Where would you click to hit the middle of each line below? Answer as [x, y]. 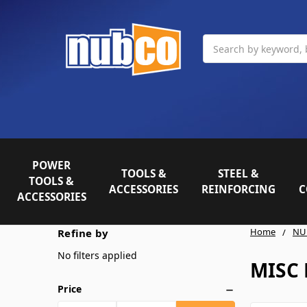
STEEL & [239, 173]
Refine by [83, 233]
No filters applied [97, 255]
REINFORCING [239, 189]
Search [219, 41]
